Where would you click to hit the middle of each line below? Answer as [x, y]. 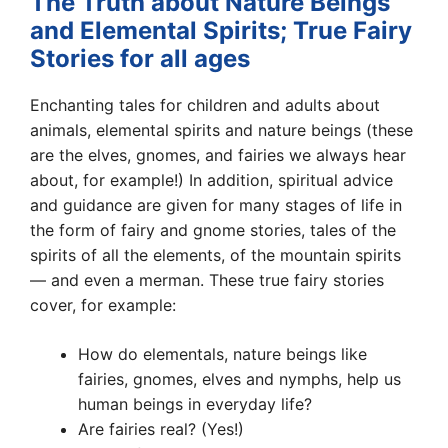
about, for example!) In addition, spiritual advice [211, 180]
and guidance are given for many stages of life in [216, 205]
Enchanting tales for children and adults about [205, 105]
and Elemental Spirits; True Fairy [221, 31]
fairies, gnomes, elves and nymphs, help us [239, 379]
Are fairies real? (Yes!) [161, 429]
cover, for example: [103, 305]
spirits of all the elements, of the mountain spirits [215, 255]
